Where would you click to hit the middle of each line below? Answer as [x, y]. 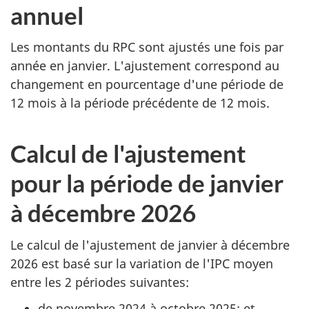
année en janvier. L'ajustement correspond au [145, 66]
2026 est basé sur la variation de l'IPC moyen [142, 263]
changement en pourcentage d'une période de [147, 84]
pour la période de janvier [147, 183]
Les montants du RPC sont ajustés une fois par [147, 47]
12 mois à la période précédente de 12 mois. [140, 103]
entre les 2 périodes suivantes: [100, 282]
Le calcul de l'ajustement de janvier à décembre [150, 245]
